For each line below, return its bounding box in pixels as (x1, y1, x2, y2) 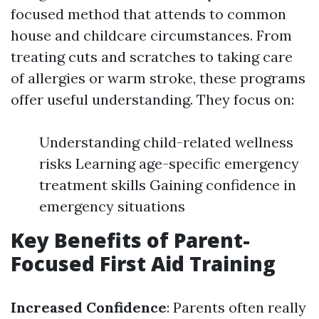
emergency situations (39, 197, 185, 215)
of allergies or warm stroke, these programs (11, 69, 305, 87)
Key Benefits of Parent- (11, 226, 250, 253)
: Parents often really (167, 298, 306, 316)
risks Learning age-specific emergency (39, 155, 299, 172)
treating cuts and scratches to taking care (11, 48, 293, 66)
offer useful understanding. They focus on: (11, 90, 294, 108)
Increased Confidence (11, 298, 167, 316)
